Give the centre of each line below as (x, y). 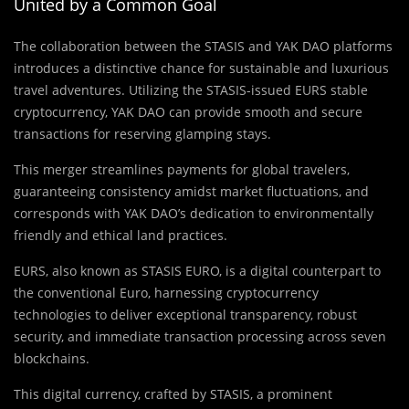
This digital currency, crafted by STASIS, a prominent (173, 394)
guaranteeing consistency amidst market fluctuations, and (191, 192)
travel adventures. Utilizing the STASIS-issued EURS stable (191, 90)
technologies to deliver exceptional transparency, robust (185, 315)
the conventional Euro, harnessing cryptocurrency (166, 293)
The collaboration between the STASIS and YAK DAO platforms (203, 47)
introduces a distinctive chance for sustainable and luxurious (201, 68)
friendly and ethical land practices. (121, 236)
